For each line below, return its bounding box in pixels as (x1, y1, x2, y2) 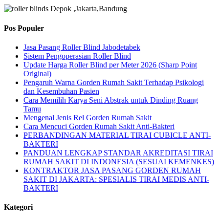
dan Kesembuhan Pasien (23, 87, 99, 95)
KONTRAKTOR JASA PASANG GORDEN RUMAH (23, 166, 201, 175)
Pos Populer (4, 23, 44, 32)
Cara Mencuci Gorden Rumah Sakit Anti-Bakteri (23, 122, 175, 131)
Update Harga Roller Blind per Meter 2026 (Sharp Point (23, 60, 197, 69)
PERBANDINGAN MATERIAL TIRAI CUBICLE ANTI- (23, 131, 211, 139)
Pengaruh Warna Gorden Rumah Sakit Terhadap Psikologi (23, 78, 204, 87)
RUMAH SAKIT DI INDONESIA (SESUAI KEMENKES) (23, 157, 214, 166)
